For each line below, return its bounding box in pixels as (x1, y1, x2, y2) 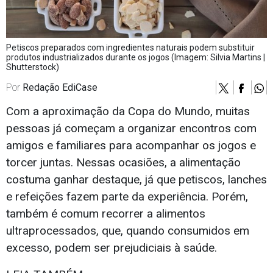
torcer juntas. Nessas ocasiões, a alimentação (6, 155, 241, 170)
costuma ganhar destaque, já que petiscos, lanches (6, 172, 267, 187)
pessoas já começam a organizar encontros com (6, 121, 257, 136)
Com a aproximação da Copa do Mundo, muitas (6, 104, 250, 119)
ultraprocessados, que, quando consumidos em (6, 224, 249, 238)
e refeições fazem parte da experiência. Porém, (6, 190, 248, 204)
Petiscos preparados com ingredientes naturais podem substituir (6, 43, 255, 53)
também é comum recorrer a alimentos (6, 207, 205, 221)
